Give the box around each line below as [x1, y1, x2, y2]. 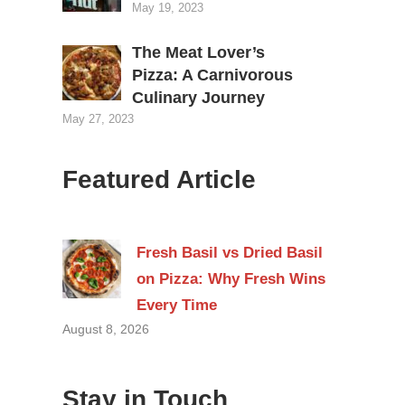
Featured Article [61, 165, 256, 194]
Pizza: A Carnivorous [131, 66, 293, 85]
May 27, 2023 [61, 112, 134, 127]
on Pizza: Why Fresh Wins [136, 269, 325, 287]
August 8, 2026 [61, 321, 149, 336]
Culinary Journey [131, 89, 265, 108]
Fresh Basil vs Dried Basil [136, 243, 323, 261]
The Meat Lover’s [131, 43, 265, 62]
